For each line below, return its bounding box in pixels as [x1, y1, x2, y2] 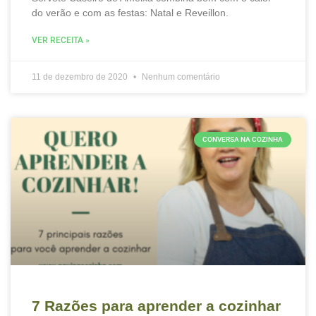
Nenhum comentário [140, 72, 220, 82]
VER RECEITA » [32, 35, 90, 45]
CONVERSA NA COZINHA [202, 135, 283, 143]
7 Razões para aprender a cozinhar [32, 298, 281, 314]
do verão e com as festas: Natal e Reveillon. [32, 7, 229, 18]
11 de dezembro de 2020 [32, 72, 130, 82]
